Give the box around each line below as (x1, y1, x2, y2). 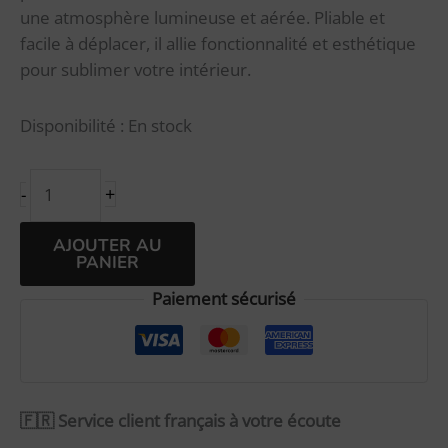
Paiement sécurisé (152, 287, 296, 310)
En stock (128, 113, 192, 137)
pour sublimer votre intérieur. (20, 58, 251, 81)
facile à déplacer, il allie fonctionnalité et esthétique (20, 32, 416, 55)
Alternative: (195, 223, 285, 246)
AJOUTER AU (53, 234, 163, 257)
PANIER (76, 251, 140, 274)
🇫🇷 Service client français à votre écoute (20, 409, 341, 432)
